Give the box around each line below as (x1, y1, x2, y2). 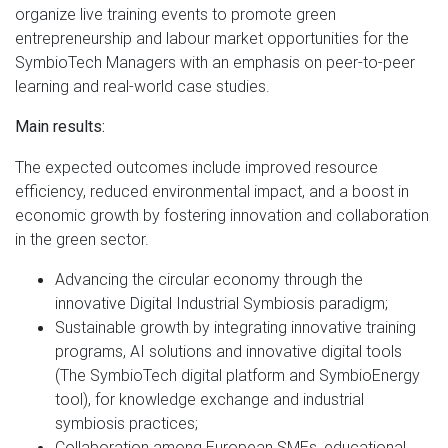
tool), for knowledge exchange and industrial (55, 388, 364, 409)
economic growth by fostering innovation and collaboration (15, 204, 429, 225)
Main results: (15, 116, 105, 136)
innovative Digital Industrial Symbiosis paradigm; (55, 292, 388, 313)
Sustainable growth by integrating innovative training (55, 316, 416, 337)
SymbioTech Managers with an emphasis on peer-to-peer (15, 51, 415, 72)
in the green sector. (15, 228, 149, 249)
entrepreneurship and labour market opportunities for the (15, 27, 409, 48)
